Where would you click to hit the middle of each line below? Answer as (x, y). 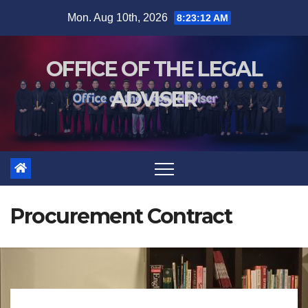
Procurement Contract (121, 216)
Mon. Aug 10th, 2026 (119, 18)
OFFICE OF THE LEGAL (154, 69)
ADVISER (154, 99)
